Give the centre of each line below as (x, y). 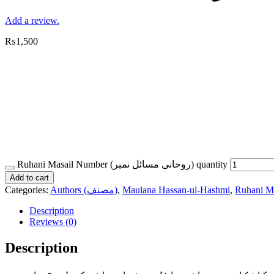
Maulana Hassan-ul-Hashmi (176, 190)
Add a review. (32, 20)
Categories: (28, 190)
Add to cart (29, 178)
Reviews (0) (53, 222)
